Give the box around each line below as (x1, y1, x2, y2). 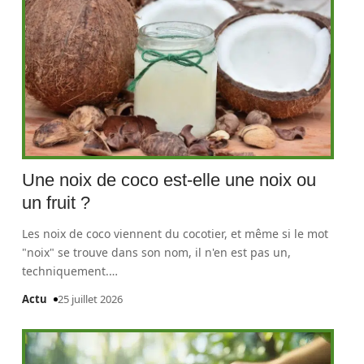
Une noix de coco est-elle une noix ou (22, 170, 317, 190)
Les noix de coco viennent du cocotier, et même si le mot (22, 226, 329, 241)
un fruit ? (22, 193, 91, 213)
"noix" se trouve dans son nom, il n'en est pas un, (22, 245, 292, 260)
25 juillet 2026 (58, 292, 123, 306)
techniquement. (22, 263, 110, 279)
